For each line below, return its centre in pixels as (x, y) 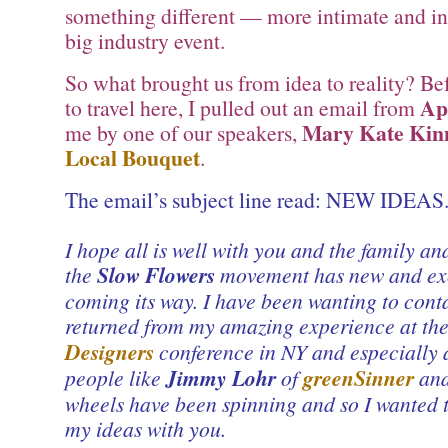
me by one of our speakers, (183, 132)
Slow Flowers (156, 274)
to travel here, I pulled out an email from (242, 107)
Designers (109, 351)
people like (115, 377)
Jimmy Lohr (221, 377)
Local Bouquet (132, 157)
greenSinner (358, 377)
